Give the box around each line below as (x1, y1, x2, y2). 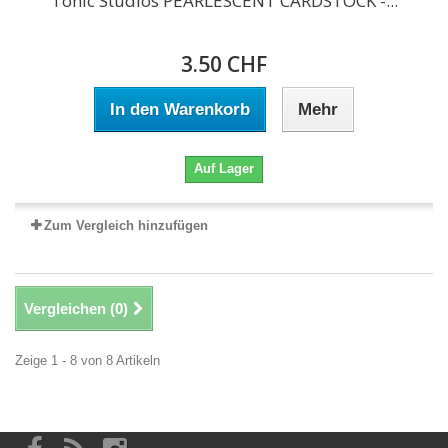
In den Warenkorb (110, 100, 250, 119)
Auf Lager (194, 161, 254, 176)
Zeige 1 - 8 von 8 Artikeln (15, 353, 160, 368)
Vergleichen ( (24, 300, 115, 317)
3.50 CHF (181, 50, 267, 78)
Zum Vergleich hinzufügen (44, 218, 208, 233)
